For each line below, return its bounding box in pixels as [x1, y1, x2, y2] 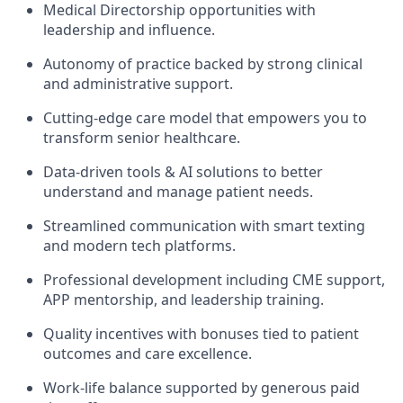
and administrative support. [43, 74, 233, 94]
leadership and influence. [43, 20, 215, 40]
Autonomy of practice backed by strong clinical [43, 54, 363, 75]
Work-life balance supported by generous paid [43, 378, 360, 399]
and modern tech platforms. [43, 236, 236, 256]
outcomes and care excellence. [43, 344, 252, 364]
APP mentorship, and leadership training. [43, 290, 324, 310]
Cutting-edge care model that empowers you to [43, 108, 367, 129]
